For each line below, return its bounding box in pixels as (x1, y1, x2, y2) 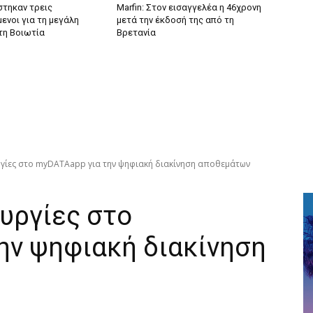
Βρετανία (117, 27, 156, 38)
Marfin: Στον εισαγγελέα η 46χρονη (117, 1, 262, 13)
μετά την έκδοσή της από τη (117, 14, 235, 25)
